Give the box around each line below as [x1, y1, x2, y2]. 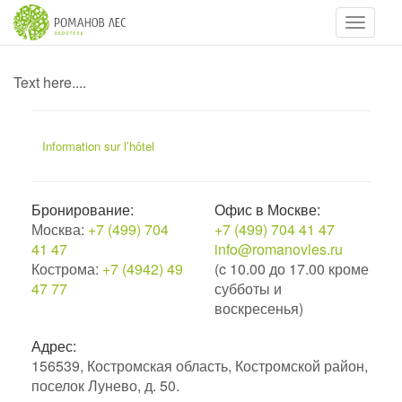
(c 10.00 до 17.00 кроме [214, 258, 369, 279]
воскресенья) [214, 298, 303, 319]
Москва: [31, 219, 88, 240]
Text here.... [13, 72, 86, 92]
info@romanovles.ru [214, 239, 343, 259]
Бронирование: [31, 199, 134, 220]
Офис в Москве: [214, 199, 320, 220]
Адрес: [31, 336, 76, 356]
